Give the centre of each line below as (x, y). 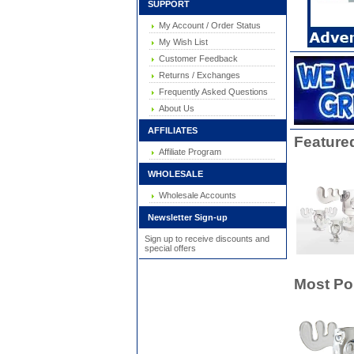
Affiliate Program (188, 152)
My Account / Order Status (207, 25)
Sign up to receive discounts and (207, 239)
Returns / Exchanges (197, 75)
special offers (170, 248)
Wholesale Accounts (195, 195)
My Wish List (181, 42)
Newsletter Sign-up (184, 217)
